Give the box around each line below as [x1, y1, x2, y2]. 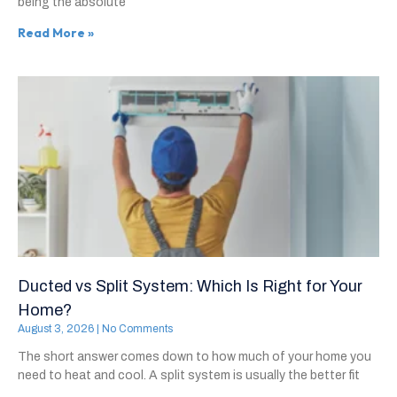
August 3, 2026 [18, 323, 97, 336]
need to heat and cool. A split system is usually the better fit [18, 369, 360, 383]
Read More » [18, 25, 94, 42]
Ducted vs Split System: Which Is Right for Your [18, 277, 362, 296]
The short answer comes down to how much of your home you [18, 350, 371, 364]
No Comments [99, 323, 173, 336]
